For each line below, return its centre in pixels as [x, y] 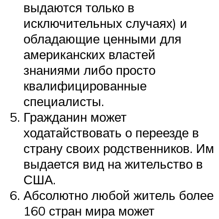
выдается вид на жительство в [113, 164]
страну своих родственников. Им [119, 148]
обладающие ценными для [102, 38]
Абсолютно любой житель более [119, 195]
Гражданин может [75, 117]
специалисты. [64, 101]
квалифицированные [85, 85]
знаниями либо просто [89, 70]
